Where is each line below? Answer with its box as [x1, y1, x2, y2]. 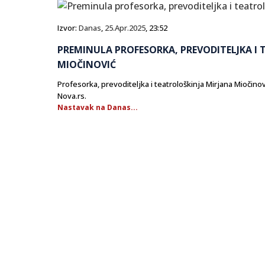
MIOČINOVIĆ [57, 58, 116, 72]
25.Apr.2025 [105, 22, 146, 34]
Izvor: [57, 22, 79, 34]
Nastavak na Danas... [57, 102, 138, 113]
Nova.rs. [57, 91, 86, 102]
